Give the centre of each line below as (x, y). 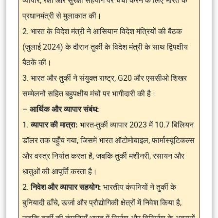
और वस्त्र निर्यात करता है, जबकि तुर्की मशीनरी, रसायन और (103, 156)
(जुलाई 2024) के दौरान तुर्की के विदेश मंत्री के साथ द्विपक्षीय (105, 47)
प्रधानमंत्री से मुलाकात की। (62, 16)
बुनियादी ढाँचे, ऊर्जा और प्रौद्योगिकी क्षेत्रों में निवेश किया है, (102, 203)
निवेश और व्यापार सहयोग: (67, 187)
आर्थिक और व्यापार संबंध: (64, 109)
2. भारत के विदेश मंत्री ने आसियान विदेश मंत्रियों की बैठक (102, 31)
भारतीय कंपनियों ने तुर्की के (140, 187)
